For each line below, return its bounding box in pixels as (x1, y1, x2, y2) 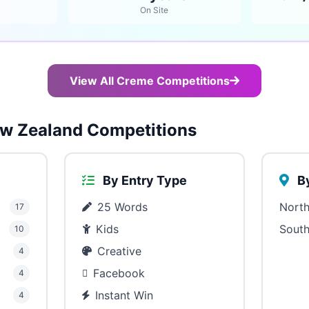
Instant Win (95, 288, 154, 302)
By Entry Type (100, 173, 188, 188)
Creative (97, 244, 142, 258)
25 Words (97, 200, 148, 214)
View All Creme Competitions (70, 74, 230, 88)
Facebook (93, 266, 146, 280)
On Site (140, 5, 169, 15)
